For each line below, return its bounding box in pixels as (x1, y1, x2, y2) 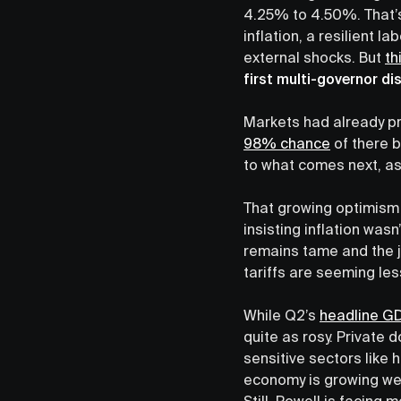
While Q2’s (243, 306, 320, 323)
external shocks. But (243, 48, 385, 65)
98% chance (243, 134, 330, 151)
